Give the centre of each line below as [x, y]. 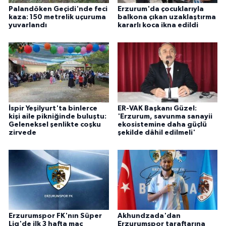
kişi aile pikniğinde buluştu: [58, 117]
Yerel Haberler [57, 86]
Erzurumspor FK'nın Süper [55, 216]
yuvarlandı [28, 25]
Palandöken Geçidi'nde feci [58, 9]
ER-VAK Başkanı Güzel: [157, 109]
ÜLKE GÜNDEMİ [59, 9]
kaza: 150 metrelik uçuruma [57, 17]
